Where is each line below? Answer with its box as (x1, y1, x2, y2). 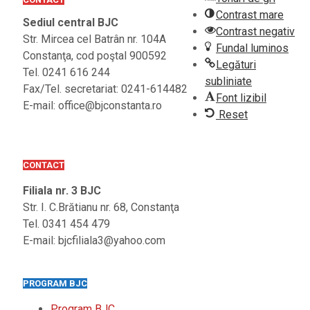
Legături (216, 57, 256, 71)
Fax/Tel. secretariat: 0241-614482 (23, 82, 188, 96)
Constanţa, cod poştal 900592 (23, 49, 167, 63)
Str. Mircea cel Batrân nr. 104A (23, 33, 166, 46)
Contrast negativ (216, 24, 295, 38)
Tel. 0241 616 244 (23, 66, 110, 80)
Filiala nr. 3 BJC (23, 184, 101, 198)
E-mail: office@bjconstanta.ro (23, 99, 162, 113)
